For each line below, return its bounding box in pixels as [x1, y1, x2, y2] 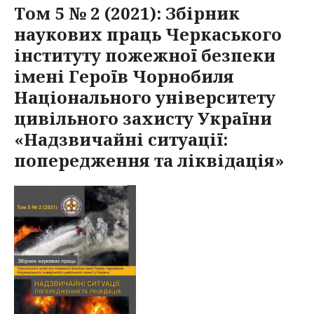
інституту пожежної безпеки [14, 43, 275, 67]
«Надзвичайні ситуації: [14, 128, 228, 151]
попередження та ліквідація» [14, 149, 285, 172]
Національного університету [14, 86, 275, 109]
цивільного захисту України [14, 107, 272, 130]
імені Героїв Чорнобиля [14, 64, 234, 88]
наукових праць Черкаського [14, 22, 282, 46]
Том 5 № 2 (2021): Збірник [14, 1, 240, 25]
